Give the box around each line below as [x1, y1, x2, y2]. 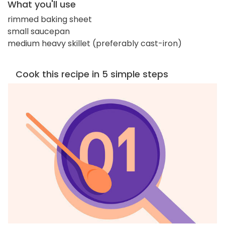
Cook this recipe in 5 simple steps [16, 67, 168, 80]
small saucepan [8, 25, 70, 37]
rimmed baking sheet [8, 13, 92, 25]
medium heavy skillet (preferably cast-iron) [8, 37, 182, 49]
